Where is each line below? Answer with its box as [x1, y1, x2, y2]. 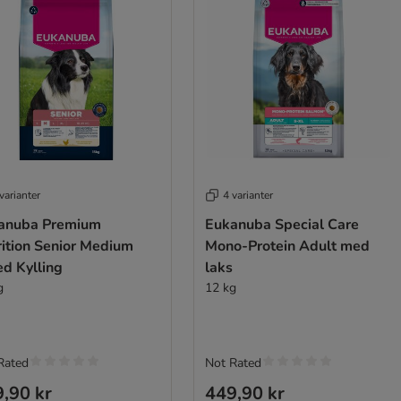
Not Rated [204, 354, 261, 371]
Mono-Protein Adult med [204, 235, 370, 256]
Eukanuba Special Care [204, 214, 359, 235]
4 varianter [222, 187, 273, 202]
